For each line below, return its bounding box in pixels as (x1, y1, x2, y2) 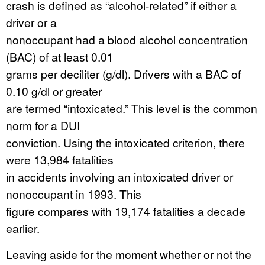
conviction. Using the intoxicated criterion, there (6, 134, 245, 150)
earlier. (6, 220, 40, 236)
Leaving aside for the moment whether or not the (6, 246, 251, 262)
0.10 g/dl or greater (6, 83, 102, 99)
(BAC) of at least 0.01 (6, 49, 114, 64)
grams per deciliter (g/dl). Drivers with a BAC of (6, 66, 241, 82)
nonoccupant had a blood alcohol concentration (6, 31, 248, 47)
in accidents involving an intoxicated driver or (6, 169, 233, 185)
